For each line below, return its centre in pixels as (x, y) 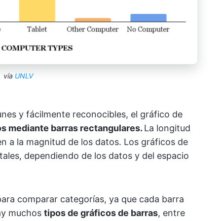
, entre (171, 213)
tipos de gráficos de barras (101, 213)
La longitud (167, 128)
